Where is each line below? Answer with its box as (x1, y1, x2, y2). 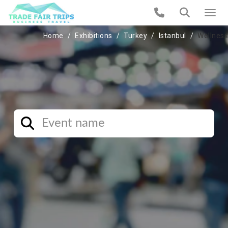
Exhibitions (75, 32, 112, 40)
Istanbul (158, 32, 186, 40)
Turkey (124, 32, 147, 40)
